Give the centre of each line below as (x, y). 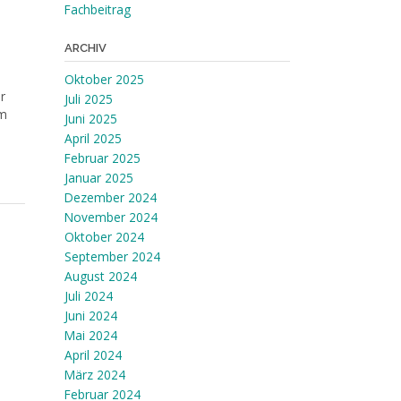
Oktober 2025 (104, 79)
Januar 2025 (98, 178)
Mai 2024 (90, 335)
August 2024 (100, 276)
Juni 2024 (90, 316)
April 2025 (93, 138)
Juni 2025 (90, 119)
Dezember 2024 (110, 197)
